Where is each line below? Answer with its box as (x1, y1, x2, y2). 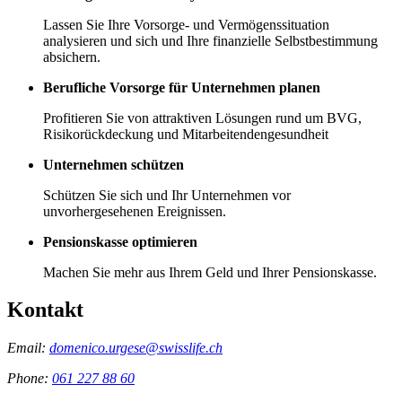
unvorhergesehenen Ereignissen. (43, 203, 226, 219)
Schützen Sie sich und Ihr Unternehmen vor (43, 187, 291, 203)
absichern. (43, 48, 100, 65)
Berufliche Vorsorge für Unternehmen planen (43, 79, 320, 95)
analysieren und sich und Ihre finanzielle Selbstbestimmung (43, 32, 378, 48)
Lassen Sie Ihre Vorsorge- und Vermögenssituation (43, 16, 329, 32)
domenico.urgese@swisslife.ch (49, 340, 223, 356)
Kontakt (7, 298, 83, 322)
